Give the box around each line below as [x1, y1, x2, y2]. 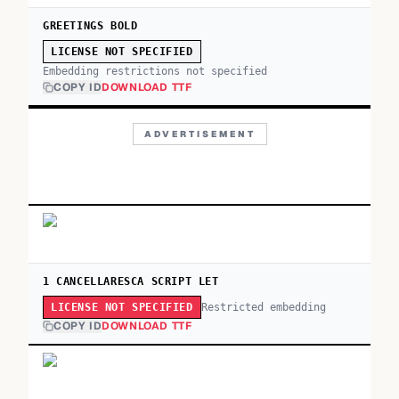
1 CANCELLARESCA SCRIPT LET [43, 275, 219, 288]
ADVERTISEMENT [143, 128, 256, 140]
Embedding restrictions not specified [43, 65, 267, 77]
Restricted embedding [200, 300, 326, 313]
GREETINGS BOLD [43, 20, 138, 32]
